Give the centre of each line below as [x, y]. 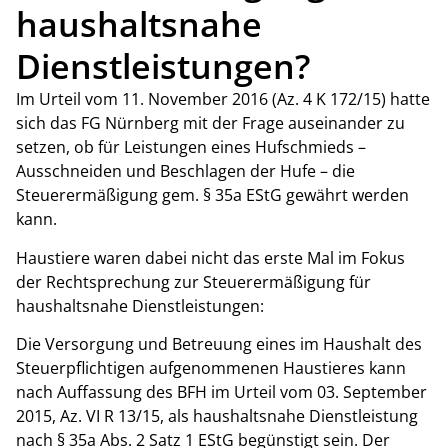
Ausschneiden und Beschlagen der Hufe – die [185, 171]
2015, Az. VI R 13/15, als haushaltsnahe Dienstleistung [217, 415]
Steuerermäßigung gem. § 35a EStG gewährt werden [212, 195]
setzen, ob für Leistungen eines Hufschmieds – [191, 147]
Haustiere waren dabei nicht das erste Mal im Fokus [210, 257]
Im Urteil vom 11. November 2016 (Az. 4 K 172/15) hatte [223, 99]
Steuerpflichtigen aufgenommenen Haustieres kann [211, 367]
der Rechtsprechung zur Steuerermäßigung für [193, 281]
